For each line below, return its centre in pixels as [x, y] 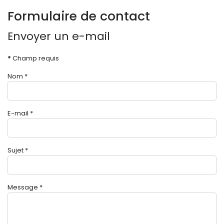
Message [23, 187]
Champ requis [35, 58]
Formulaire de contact [79, 16]
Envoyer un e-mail [59, 36]
